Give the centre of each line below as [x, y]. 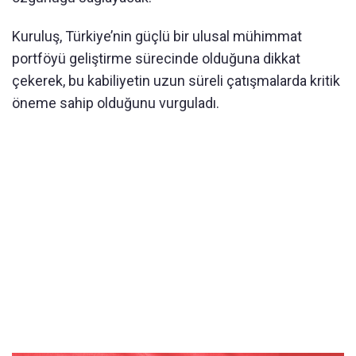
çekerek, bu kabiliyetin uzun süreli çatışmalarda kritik [176, 80]
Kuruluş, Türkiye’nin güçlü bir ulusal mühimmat [157, 36]
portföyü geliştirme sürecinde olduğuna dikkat [156, 58]
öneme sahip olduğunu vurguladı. [116, 103]
